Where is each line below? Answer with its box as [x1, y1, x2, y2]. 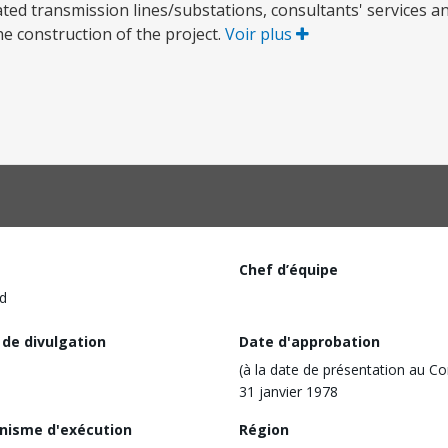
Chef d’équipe [239, 260, 338, 279]
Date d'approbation [239, 331, 380, 351]
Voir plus [225, 23, 296, 45]
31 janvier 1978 [239, 381, 338, 401]
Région [239, 419, 289, 439]
